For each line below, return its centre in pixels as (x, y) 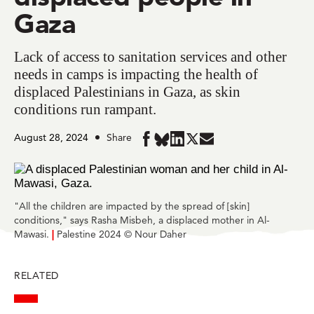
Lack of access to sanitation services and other (150, 56)
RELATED (36, 275)
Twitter (202, 200)
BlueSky (175, 198)
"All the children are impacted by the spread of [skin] (132, 206)
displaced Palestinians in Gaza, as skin (127, 91)
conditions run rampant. (85, 109)
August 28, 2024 (51, 137)
